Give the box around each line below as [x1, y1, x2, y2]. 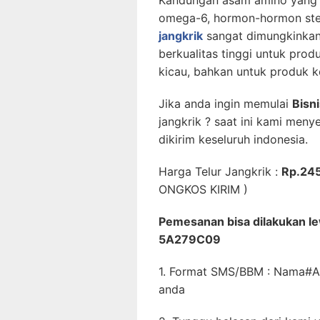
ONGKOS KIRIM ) [159, 182, 248, 196]
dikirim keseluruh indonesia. [159, 132, 308, 146]
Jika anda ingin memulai [159, 96, 292, 111]
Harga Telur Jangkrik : [159, 164, 281, 179]
